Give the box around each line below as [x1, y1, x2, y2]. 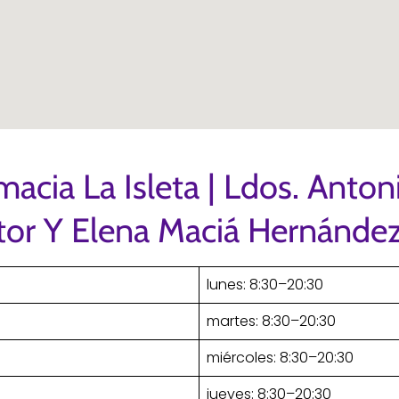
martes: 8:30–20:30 [207, 311, 336, 332]
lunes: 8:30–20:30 [207, 274, 323, 296]
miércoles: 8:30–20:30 [207, 347, 354, 369]
